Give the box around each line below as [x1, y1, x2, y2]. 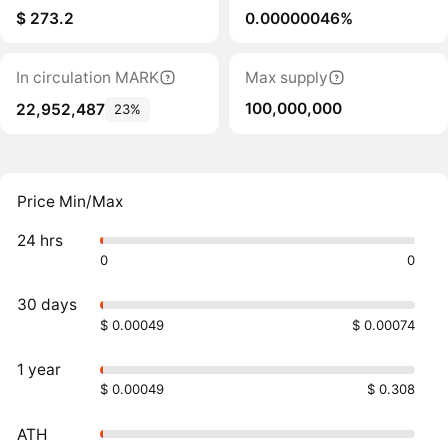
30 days [17, 295, 78, 315]
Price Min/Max [17, 192, 124, 212]
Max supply [244, 67, 328, 87]
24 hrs [17, 230, 64, 250]
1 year [17, 359, 62, 379]
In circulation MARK [15, 67, 159, 87]
